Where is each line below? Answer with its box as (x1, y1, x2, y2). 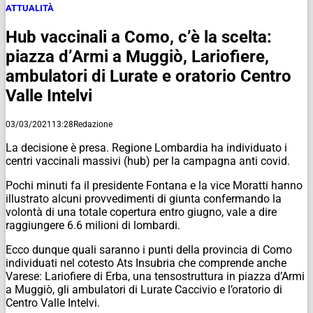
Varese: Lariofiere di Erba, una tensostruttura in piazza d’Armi (6, 269, 305, 283)
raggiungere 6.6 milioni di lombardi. (6, 218, 180, 232)
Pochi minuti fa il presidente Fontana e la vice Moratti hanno (6, 178, 303, 192)
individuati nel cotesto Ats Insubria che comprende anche (6, 256, 286, 270)
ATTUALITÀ (6, 2, 54, 13)
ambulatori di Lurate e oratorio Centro (6, 66, 291, 86)
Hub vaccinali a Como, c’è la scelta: (6, 27, 272, 47)
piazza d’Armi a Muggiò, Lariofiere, (6, 46, 269, 66)
